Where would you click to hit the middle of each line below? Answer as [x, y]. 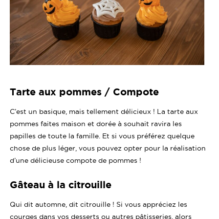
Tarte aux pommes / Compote [84, 91]
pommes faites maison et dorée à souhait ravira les [96, 123]
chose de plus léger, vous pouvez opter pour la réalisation [108, 148]
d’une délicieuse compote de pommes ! [77, 160]
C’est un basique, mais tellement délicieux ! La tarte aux [104, 111]
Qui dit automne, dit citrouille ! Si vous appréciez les [99, 204]
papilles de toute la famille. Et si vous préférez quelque [102, 136]
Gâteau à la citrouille [61, 184]
